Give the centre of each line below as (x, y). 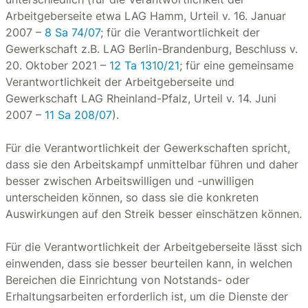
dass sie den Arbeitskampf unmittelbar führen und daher (152, 164)
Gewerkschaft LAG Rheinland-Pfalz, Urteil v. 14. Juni (141, 98)
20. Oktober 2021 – (57, 65)
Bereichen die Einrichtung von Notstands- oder (128, 280)
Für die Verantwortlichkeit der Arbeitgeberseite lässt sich (154, 247)
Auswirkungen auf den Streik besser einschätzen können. (154, 214)
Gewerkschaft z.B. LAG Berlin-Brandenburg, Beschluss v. (152, 49)
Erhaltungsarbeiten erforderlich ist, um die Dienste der (147, 296)
